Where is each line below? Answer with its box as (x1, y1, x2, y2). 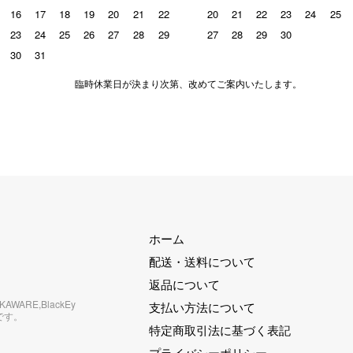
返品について (149, 275, 220, 292)
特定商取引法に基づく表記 (149, 321, 291, 338)
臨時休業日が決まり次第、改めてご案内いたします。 (75, 76, 302, 90)
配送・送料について (149, 252, 255, 269)
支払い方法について (149, 298, 255, 315)
